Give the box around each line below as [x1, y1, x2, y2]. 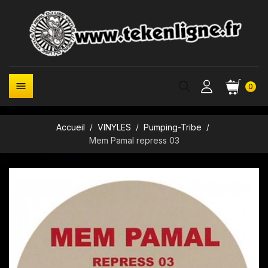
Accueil [56, 122, 85, 132]
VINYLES [97, 122, 131, 132]
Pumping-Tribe [144, 122, 202, 132]
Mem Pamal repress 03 [89, 135, 179, 145]
